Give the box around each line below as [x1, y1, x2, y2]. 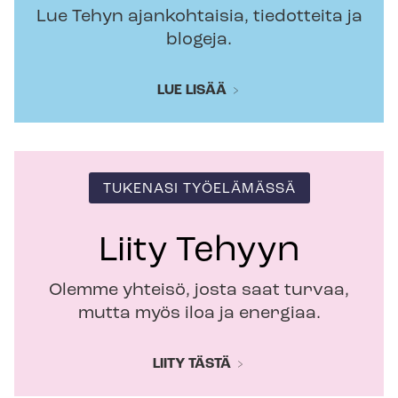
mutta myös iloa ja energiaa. [77, 305, 321, 323]
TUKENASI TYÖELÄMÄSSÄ [102, 182, 296, 197]
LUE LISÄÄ [157, 84, 227, 99]
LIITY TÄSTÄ [153, 357, 231, 372]
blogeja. [166, 31, 232, 50]
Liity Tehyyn [99, 234, 299, 270]
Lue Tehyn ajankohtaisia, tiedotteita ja [36, 8, 362, 27]
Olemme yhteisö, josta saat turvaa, [49, 282, 349, 300]
